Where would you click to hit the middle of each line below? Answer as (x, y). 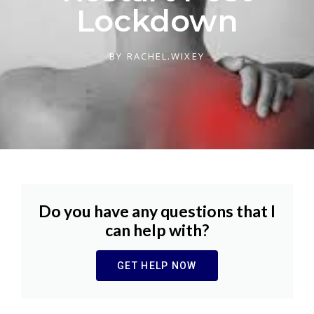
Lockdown (157, 20)
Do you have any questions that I (157, 211)
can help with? (157, 230)
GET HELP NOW (157, 265)
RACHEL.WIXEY (164, 56)
